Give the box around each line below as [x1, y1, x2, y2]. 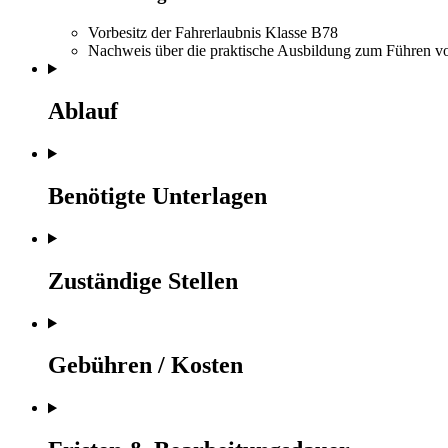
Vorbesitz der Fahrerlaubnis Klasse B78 [88, 24, 338, 42]
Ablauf [48, 98, 118, 125]
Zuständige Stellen [48, 267, 238, 294]
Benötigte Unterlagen [48, 182, 267, 209]
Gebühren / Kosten [48, 352, 243, 379]
